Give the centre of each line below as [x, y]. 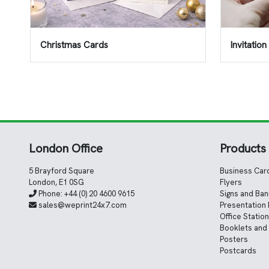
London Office [66, 149]
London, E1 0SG [56, 183]
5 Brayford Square [62, 171]
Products [243, 149]
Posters [234, 240]
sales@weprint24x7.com [82, 205]
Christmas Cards [74, 45]
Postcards [238, 251]
